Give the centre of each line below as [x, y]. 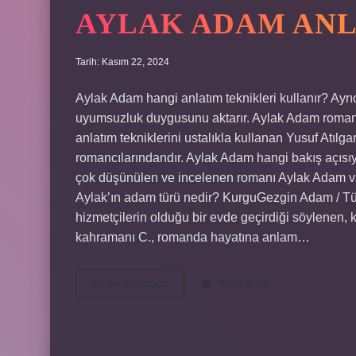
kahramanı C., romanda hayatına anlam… [193, 237]
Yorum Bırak [242, 284]
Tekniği [182, 326]
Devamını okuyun [130, 284]
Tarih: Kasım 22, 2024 [122, 62]
